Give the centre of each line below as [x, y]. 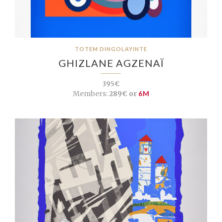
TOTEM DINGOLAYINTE [111, 49]
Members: [90, 94]
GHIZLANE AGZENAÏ [111, 63]
